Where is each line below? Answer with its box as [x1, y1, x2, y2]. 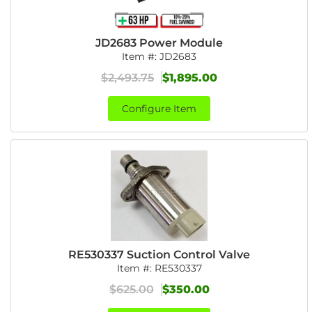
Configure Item [122, 102, 197, 115]
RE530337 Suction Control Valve [68, 248, 251, 261]
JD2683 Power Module [95, 36, 224, 49]
